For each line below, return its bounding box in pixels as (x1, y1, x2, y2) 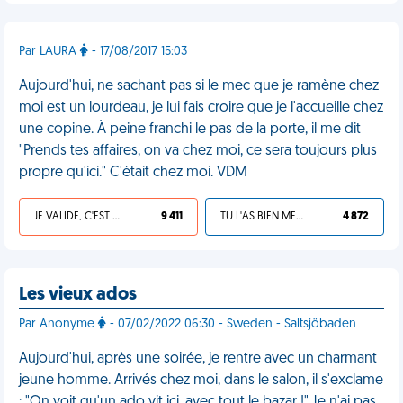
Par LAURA (19, 45, 80, 58)
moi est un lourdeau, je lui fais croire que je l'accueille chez (19, 101, 383, 115)
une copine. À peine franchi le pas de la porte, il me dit (19, 122, 361, 137)
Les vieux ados (19, 286, 137, 304)
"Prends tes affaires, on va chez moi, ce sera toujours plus (19, 144, 377, 158)
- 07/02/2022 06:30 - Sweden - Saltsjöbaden (106, 318, 356, 331)
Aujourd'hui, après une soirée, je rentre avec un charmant (19, 352, 377, 366)
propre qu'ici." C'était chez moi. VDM (19, 166, 247, 180)
